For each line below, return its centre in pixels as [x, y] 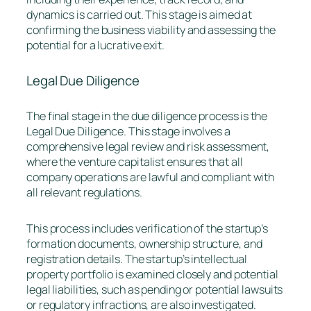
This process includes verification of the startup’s [147, 228]
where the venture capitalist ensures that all [135, 161]
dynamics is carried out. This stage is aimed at [140, 14]
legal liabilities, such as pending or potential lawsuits [155, 289]
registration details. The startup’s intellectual [137, 259]
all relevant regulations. [85, 192]
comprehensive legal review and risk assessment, [148, 146]
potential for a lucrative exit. [95, 45]
